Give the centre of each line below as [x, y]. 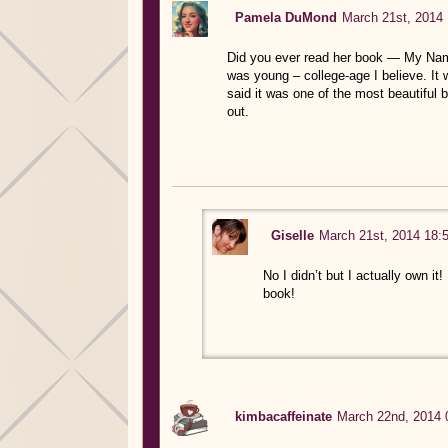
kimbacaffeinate [283, 416]
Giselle [293, 235]
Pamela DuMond [285, 17]
